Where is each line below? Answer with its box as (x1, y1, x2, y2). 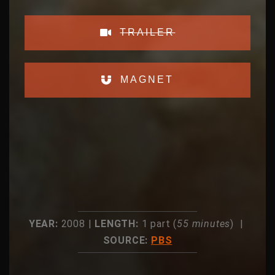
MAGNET (120, 74, 174, 85)
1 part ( (138, 217, 177, 230)
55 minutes (177, 217, 231, 230)
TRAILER (120, 27, 176, 38)
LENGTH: (95, 217, 139, 230)
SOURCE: (103, 234, 151, 246)
